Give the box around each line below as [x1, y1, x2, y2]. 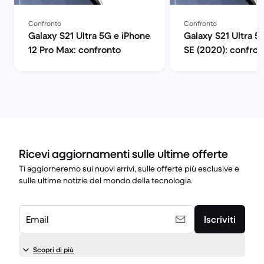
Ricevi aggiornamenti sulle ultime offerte [19, 147, 228, 161]
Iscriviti [204, 213, 236, 225]
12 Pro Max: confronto [28, 44, 121, 55]
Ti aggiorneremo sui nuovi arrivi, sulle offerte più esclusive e [19, 163, 239, 174]
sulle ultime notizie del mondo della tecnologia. [19, 175, 193, 186]
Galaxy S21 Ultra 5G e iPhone [28, 29, 150, 41]
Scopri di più [33, 245, 74, 254]
